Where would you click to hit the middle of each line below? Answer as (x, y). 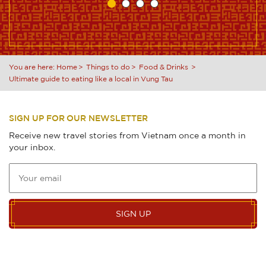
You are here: (32, 67)
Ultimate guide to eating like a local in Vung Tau (91, 79)
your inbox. (32, 147)
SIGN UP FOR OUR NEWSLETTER (78, 119)
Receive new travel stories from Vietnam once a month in (127, 135)
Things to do (108, 67)
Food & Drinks (164, 67)
